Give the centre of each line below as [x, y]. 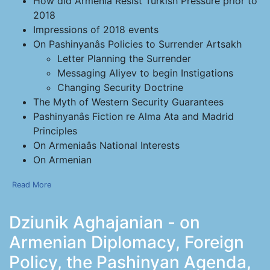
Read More [32, 185]
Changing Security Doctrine [120, 87]
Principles [55, 131]
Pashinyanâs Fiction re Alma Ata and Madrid [133, 116]
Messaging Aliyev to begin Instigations [145, 73]
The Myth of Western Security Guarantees [128, 102]
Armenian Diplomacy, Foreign [127, 242]
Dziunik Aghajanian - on [105, 222]
